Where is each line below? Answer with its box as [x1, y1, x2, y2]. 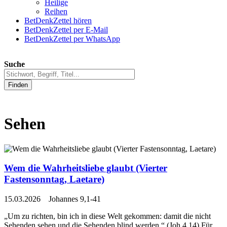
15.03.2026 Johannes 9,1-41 [4, 195, 101, 204]
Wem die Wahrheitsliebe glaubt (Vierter [4, 163, 167, 174]
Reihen [45, 7, 67, 16]
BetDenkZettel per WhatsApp [24, 34, 120, 44]
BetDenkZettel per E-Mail [24, 25, 108, 34]
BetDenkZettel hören [24, 16, 92, 25]
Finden [8, 81, 28, 89]
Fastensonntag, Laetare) [4, 174, 104, 185]
